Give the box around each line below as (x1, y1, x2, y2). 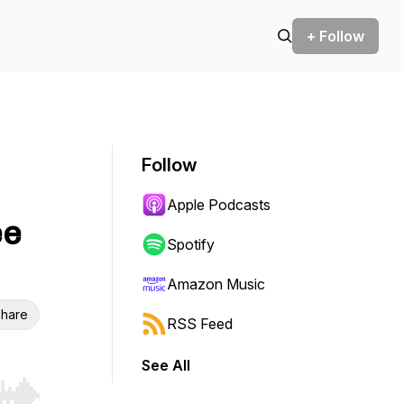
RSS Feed (167, 315, 233, 333)
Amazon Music (167, 275, 265, 293)
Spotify (167, 235, 215, 253)
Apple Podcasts (167, 196, 271, 214)
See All (142, 356, 190, 374)
